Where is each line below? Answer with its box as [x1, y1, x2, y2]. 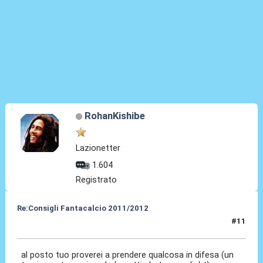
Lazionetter [76, 142, 121, 153]
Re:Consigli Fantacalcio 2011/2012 [16, 203, 149, 213]
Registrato [76, 174, 117, 185]
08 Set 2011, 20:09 [16, 221, 87, 231]
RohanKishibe [84, 109, 145, 122]
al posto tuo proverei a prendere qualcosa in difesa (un [21, 249, 234, 260]
